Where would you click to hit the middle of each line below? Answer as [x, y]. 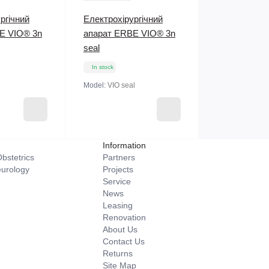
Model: [95, 85]
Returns [118, 253]
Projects [118, 169]
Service [117, 181]
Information [124, 145]
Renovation [124, 217]
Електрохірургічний [123, 19]
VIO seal [121, 85]
